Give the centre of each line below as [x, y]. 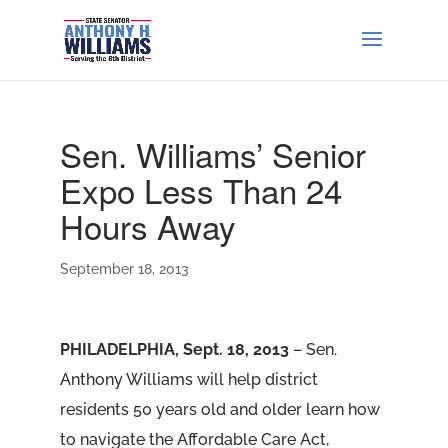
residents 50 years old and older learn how [219, 409]
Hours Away [147, 225]
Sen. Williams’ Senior [212, 153]
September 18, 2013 [124, 269]
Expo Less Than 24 [200, 189]
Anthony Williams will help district [188, 379]
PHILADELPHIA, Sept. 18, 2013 [174, 349]
